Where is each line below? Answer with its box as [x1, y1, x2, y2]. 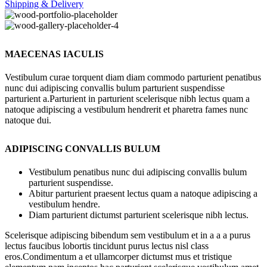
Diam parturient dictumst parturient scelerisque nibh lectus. [29, 210, 249, 221]
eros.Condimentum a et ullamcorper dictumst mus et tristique [5, 252, 232, 262]
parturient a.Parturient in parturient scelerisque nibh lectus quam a [5, 93, 250, 104]
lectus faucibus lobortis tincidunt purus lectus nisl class [5, 241, 209, 252]
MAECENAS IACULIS [5, 48, 104, 59]
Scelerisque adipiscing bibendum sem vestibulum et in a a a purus [5, 230, 250, 241]
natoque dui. [5, 114, 51, 125]
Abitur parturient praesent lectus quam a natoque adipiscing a [29, 188, 257, 199]
